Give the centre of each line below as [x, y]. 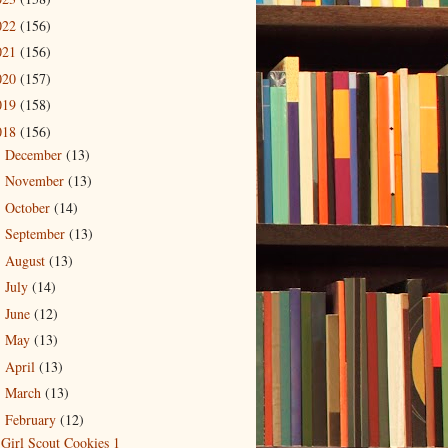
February [32, 419]
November [36, 181]
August [26, 260]
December [35, 154]
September [36, 234]
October [29, 207]
